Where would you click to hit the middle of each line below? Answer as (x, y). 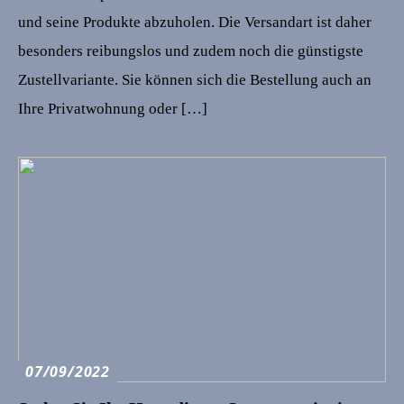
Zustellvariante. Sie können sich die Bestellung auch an (195, 80)
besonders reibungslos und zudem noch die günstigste (191, 51)
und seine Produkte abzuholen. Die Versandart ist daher (195, 23)
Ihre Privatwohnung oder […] (113, 109)
